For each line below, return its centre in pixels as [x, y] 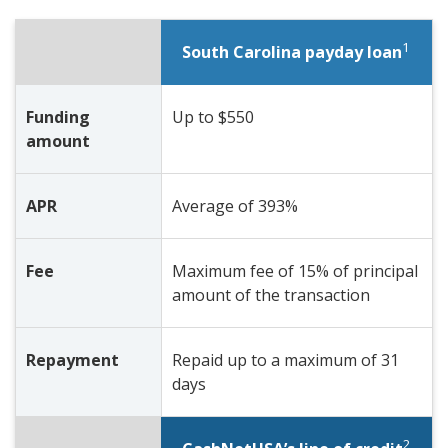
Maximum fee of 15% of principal [294, 270]
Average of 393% [234, 205]
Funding [58, 116]
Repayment [72, 359]
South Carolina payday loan [292, 51]
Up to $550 [212, 116]
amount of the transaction [270, 294]
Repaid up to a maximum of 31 [285, 359]
